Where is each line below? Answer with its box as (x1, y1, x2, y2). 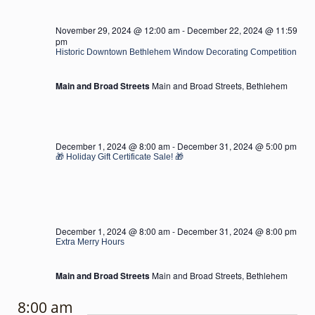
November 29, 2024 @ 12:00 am (56, 24, 180, 36)
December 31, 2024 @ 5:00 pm (177, 140, 297, 152)
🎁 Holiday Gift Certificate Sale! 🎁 (56, 152, 184, 162)
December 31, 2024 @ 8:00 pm (177, 225, 297, 237)
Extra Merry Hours (56, 237, 124, 247)
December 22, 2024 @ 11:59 (187, 24, 297, 36)
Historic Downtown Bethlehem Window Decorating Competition (56, 47, 297, 57)
